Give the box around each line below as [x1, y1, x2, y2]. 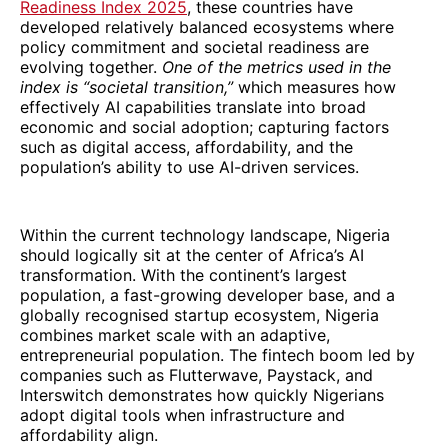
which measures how [238, 76, 396, 97]
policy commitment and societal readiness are [20, 36, 369, 57]
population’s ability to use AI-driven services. [20, 156, 359, 177]
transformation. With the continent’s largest [20, 264, 347, 285]
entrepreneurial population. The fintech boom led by [20, 344, 415, 365]
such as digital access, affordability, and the [20, 136, 353, 157]
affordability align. [20, 424, 158, 445]
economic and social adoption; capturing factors [20, 116, 389, 137]
